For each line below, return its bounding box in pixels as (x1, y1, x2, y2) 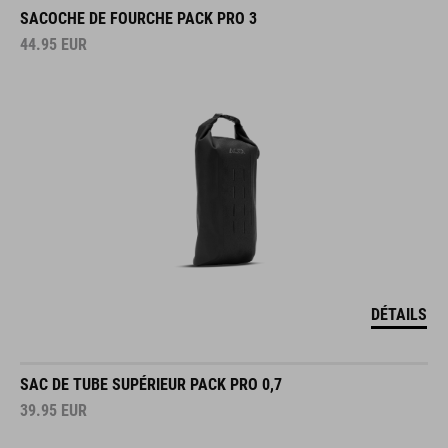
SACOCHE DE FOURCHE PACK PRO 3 (20, 8, 257, 28)
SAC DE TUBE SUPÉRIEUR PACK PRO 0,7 (20, 374, 282, 394)
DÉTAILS (371, 304, 427, 324)
